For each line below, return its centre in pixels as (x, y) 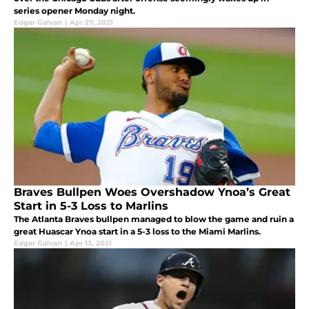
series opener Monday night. (74, 10)
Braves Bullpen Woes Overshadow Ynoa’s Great (152, 192)
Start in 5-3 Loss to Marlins (91, 206)
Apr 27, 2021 (91, 22)
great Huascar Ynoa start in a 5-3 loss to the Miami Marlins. (137, 231)
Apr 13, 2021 (91, 243)
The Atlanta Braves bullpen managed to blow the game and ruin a (154, 219)
